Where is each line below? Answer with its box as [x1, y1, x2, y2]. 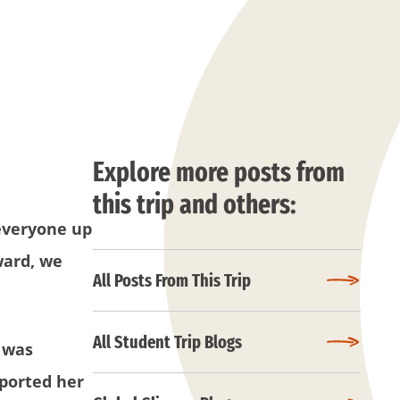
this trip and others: [93, 188, 296, 221]
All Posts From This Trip [93, 270, 251, 291]
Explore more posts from [93, 156, 345, 188]
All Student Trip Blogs [93, 331, 242, 353]
